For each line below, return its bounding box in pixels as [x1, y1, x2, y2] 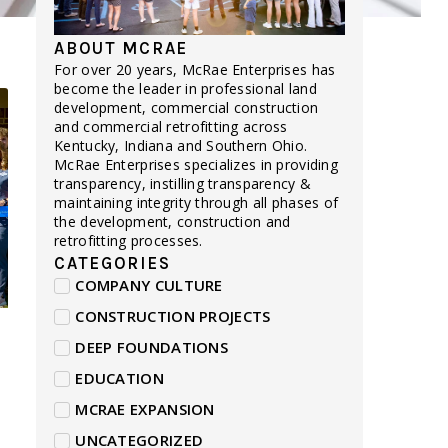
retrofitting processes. [54, 231, 203, 251]
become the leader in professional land [54, 79, 317, 99]
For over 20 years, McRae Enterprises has [54, 60, 336, 80]
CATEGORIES [54, 253, 171, 274]
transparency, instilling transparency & [54, 174, 312, 194]
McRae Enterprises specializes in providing [54, 155, 338, 175]
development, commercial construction [54, 98, 319, 118]
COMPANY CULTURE [75, 275, 223, 296]
